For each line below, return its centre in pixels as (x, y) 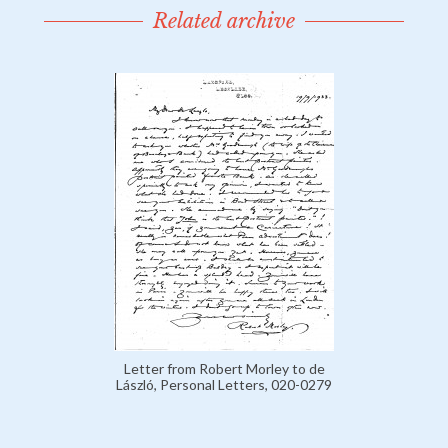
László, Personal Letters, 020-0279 (224, 385)
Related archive (224, 21)
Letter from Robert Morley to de (224, 369)
